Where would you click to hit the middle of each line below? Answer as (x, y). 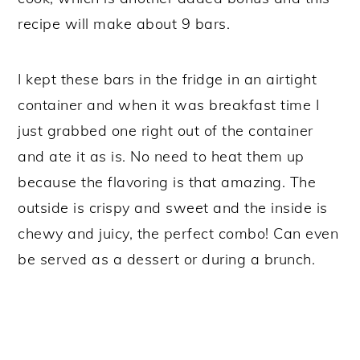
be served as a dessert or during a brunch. (167, 259)
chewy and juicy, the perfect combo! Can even (178, 233)
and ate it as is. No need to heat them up (161, 156)
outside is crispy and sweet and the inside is (173, 208)
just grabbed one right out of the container (166, 131)
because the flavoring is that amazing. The (167, 182)
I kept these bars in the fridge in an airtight (168, 79)
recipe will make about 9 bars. (126, 24)
